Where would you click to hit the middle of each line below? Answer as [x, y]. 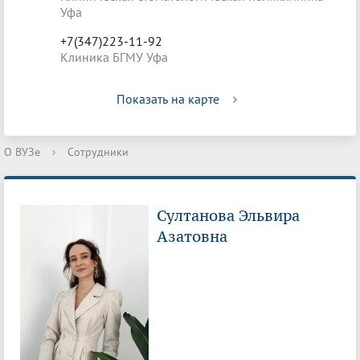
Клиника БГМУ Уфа [114, 57]
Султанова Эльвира [228, 216]
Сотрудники [98, 152]
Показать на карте [168, 99]
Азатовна [192, 237]
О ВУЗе [22, 152]
